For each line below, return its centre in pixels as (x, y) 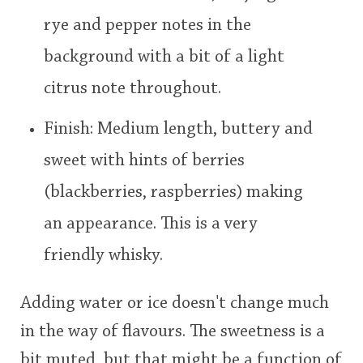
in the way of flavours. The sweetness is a (173, 332)
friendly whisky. (103, 256)
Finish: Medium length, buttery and (178, 129)
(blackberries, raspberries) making (173, 192)
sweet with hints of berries (144, 161)
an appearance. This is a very (150, 224)
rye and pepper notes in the (147, 26)
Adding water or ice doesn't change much (175, 303)
